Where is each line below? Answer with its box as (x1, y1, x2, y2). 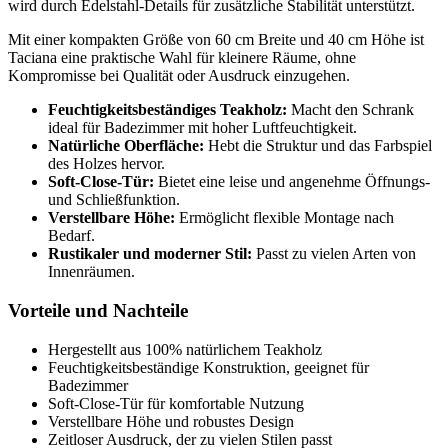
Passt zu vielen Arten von (252, 245, 416, 263)
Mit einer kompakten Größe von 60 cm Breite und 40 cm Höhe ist (8, 31, 424, 49)
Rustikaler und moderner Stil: (48, 245, 252, 263)
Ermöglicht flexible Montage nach (175, 209, 394, 227)
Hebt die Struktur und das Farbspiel (204, 137, 432, 155)
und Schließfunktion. (48, 191, 180, 209)
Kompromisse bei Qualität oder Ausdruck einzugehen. (8, 67, 350, 85)
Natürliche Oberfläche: (48, 137, 204, 155)
